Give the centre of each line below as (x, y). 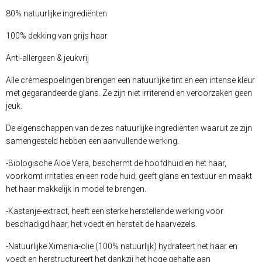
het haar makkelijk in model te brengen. (76, 189)
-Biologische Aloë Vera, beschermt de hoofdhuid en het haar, (116, 163)
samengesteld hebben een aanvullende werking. (92, 141)
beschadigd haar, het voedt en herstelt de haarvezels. (101, 224)
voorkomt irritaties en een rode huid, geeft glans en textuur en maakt (129, 176)
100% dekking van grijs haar (57, 36)
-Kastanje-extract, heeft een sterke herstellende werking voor (115, 211)
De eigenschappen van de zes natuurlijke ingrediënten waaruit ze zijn (129, 128)
